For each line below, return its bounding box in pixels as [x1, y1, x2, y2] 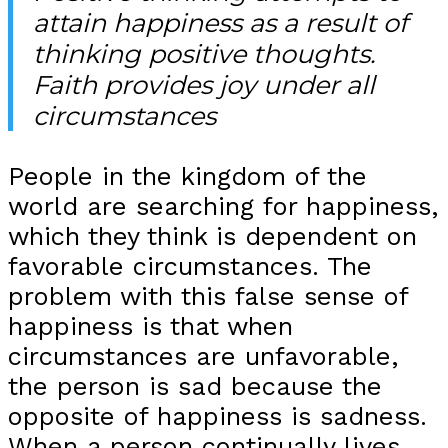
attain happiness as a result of [33, 6, 408, 38]
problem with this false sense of [8, 280, 408, 311]
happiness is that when [8, 310, 293, 341]
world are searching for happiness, [8, 190, 438, 221]
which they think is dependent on [8, 220, 417, 251]
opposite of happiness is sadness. [8, 400, 427, 431]
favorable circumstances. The [8, 250, 372, 281]
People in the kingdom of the [8, 160, 367, 191]
